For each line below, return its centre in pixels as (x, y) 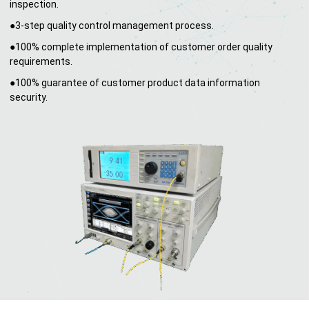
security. (29, 97)
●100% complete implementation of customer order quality (141, 47)
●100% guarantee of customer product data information (135, 82)
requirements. (41, 61)
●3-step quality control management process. (112, 25)
